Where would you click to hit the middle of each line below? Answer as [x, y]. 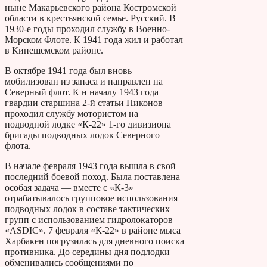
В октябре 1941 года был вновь [68, 70]
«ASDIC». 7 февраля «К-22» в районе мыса [93, 230]
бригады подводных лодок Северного [82, 135]
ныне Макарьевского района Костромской [91, 7]
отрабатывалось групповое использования [91, 198]
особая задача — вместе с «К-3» [69, 187]
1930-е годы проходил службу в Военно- [87, 29]
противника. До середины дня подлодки [87, 252]
